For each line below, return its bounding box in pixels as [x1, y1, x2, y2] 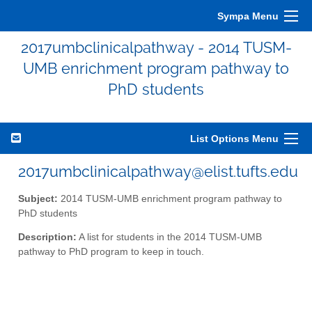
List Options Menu [190, 133, 279, 144]
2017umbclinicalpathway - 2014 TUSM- [20, 38, 292, 56]
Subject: [18, 193, 58, 204]
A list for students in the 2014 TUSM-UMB [77, 232, 262, 243]
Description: [18, 232, 77, 243]
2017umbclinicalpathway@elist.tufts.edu [18, 162, 298, 180]
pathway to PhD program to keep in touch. [18, 247, 204, 258]
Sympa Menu [217, 10, 279, 22]
